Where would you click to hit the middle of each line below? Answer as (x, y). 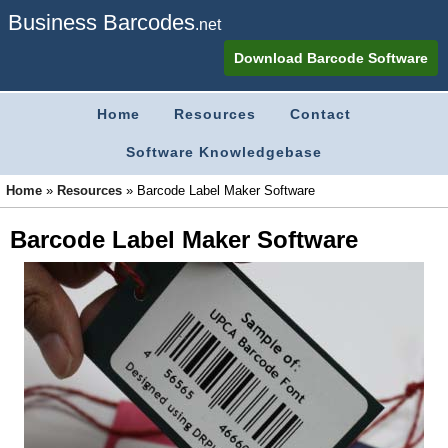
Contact (320, 114)
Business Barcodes (101, 22)
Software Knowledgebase (224, 152)
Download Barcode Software (331, 58)
